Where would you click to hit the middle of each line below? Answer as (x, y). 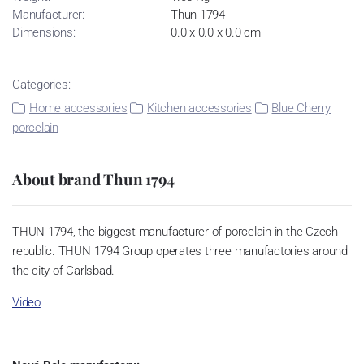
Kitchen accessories (199, 108)
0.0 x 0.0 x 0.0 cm (216, 32)
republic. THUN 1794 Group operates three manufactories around (180, 251)
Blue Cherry (301, 108)
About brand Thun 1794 (94, 178)
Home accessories (78, 108)
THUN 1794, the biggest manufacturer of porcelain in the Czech (175, 231)
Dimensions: (44, 32)
